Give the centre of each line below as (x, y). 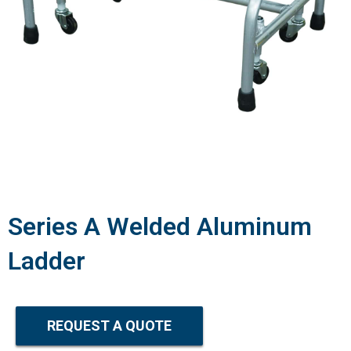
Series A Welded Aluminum (160, 226)
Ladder (47, 261)
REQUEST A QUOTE (109, 326)
